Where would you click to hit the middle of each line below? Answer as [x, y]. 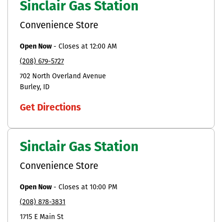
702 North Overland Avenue [63, 76]
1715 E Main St [42, 217]
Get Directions [50, 108]
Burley [30, 87]
